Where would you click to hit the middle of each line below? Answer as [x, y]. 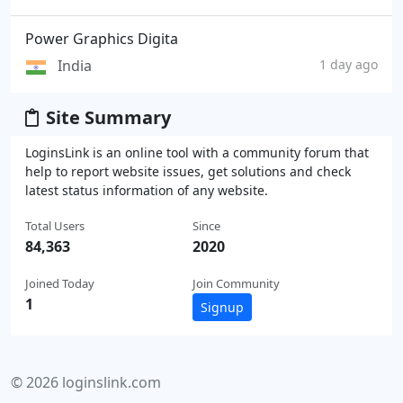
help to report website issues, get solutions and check [188, 171]
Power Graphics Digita [102, 39]
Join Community [236, 283]
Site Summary [108, 117]
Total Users [55, 225]
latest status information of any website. [147, 190]
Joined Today [60, 283]
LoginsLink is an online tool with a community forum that [197, 152]
